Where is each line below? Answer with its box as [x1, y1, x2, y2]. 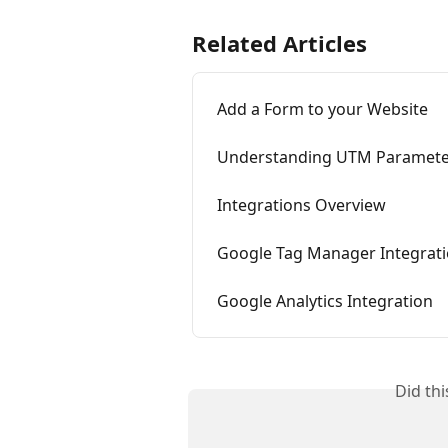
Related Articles [192, 28, 367, 59]
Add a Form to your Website [217, 98, 428, 121]
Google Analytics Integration [217, 290, 433, 313]
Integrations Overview [217, 194, 386, 217]
